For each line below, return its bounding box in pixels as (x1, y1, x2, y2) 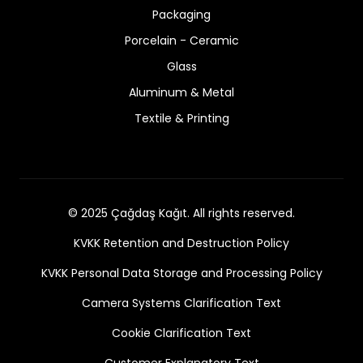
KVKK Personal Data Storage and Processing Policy (41, 264, 322, 281)
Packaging (152, 6, 211, 23)
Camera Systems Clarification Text (82, 294, 281, 311)
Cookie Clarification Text (112, 324, 251, 341)
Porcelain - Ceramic (124, 32, 239, 49)
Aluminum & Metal (129, 83, 234, 100)
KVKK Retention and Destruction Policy (74, 234, 289, 251)
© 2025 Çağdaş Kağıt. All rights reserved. (68, 204, 295, 221)
